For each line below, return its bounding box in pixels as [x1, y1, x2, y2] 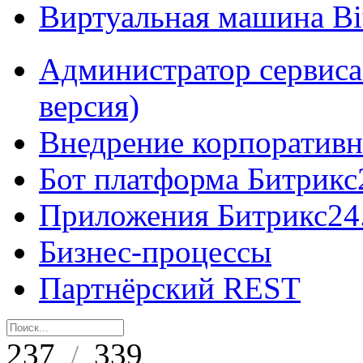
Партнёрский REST [39, 271, 301, 305]
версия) [39, 88, 139, 123]
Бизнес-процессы [39, 234, 271, 269]
